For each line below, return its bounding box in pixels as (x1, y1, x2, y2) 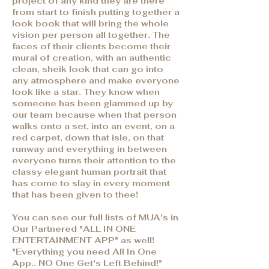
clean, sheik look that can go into (12, 64, 163, 74)
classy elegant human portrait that (12, 166, 166, 177)
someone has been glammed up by (12, 98, 173, 109)
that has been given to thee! (12, 189, 138, 200)
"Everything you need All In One (12, 246, 157, 257)
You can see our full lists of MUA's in (12, 212, 178, 223)
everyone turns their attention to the (12, 155, 176, 166)
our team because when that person (12, 109, 177, 120)
